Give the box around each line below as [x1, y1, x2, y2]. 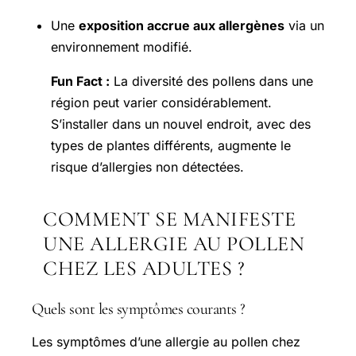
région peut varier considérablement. [51, 94, 272, 110]
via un [284, 17, 324, 33]
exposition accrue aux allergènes [79, 17, 284, 33]
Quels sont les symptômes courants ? [32, 299, 246, 319]
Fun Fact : [51, 72, 110, 89]
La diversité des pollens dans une [110, 72, 313, 89]
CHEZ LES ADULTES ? [43, 255, 245, 281]
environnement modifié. [51, 38, 192, 55]
